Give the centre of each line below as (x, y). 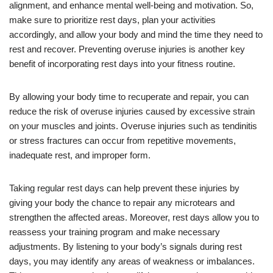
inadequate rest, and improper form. (80, 155)
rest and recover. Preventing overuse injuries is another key (127, 49)
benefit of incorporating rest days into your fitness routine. (122, 63)
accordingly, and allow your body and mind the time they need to (136, 34)
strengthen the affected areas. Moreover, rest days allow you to (134, 217)
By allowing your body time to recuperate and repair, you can (129, 96)
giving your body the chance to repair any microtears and (122, 202)
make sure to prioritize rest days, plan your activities (112, 19)
